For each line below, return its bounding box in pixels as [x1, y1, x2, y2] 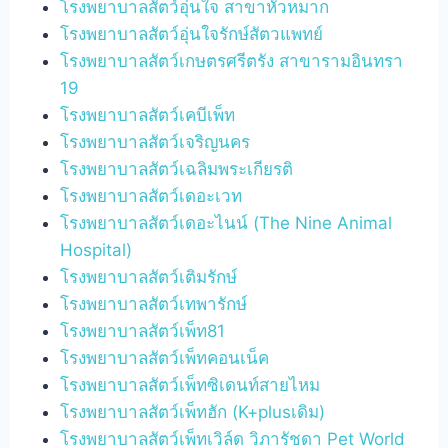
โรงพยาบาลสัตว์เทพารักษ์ [60, 293, 248, 314]
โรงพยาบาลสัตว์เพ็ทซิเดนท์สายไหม [60, 374, 321, 395]
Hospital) [60, 239, 133, 260]
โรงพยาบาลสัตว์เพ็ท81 [60, 320, 226, 341]
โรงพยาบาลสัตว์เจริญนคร [60, 131, 251, 152]
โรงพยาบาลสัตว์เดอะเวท [60, 185, 243, 206]
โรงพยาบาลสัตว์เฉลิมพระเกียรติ [60, 158, 294, 179]
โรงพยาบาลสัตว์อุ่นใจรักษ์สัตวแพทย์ [60, 23, 324, 44]
